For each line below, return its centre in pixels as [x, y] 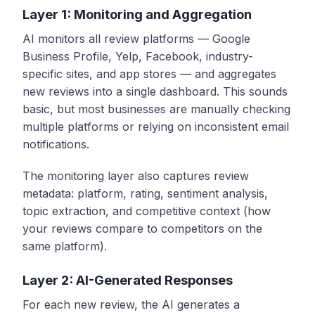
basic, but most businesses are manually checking [156, 109]
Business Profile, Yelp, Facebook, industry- [138, 56]
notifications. [56, 144]
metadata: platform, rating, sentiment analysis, [145, 193]
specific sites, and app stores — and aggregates [149, 73]
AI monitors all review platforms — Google [136, 38]
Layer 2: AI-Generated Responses [128, 279]
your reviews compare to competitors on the [142, 228]
